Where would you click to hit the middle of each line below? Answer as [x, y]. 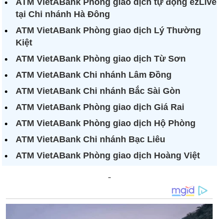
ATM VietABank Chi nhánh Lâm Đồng [94, 75]
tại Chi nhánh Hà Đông [63, 14]
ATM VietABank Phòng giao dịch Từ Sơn [101, 59]
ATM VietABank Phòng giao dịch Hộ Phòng [106, 123]
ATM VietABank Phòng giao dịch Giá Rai [100, 107]
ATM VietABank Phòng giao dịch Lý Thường [109, 30]
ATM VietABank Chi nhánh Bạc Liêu [91, 139]
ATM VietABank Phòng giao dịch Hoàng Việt [108, 155]
